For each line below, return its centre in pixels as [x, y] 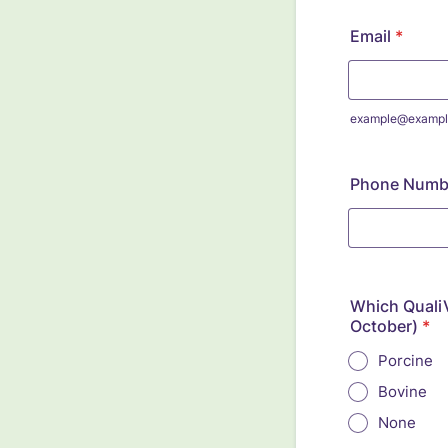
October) [384, 326]
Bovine [402, 391]
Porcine [405, 360]
